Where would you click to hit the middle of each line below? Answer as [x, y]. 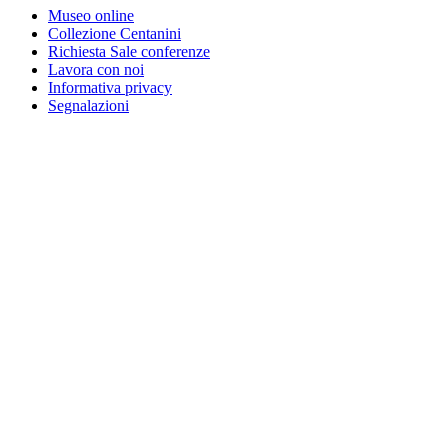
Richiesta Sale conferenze [129, 52]
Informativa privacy [110, 88]
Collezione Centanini [114, 34]
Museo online [91, 16]
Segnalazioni [88, 106]
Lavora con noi [96, 70]
